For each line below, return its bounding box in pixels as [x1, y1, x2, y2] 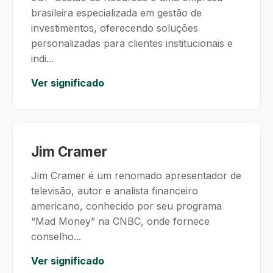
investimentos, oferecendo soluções [31, 22, 198, 34]
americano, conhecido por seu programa [31, 200, 222, 212]
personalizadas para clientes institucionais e [31, 37, 233, 49]
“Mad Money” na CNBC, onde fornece [31, 215, 210, 227]
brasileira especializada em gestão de [31, 7, 202, 19]
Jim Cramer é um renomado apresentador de [31, 169, 241, 182]
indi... [31, 52, 54, 65]
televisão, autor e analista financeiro [31, 185, 198, 197]
